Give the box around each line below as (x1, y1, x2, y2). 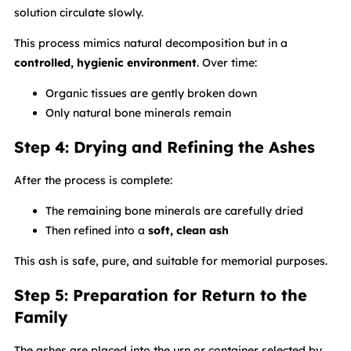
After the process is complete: (14, 173, 172, 188)
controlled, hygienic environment (14, 55, 197, 70)
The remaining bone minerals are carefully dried (45, 204, 303, 219)
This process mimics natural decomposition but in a (14, 35, 288, 50)
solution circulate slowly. (14, 5, 143, 20)
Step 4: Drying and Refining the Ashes (14, 136, 315, 157)
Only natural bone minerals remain (45, 105, 231, 120)
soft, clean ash (148, 223, 229, 238)
